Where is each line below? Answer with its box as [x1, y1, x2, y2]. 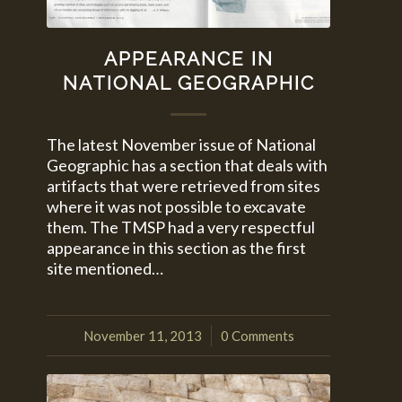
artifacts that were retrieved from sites [47, 175, 321, 196]
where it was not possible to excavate [47, 196, 307, 216]
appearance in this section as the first [47, 237, 307, 258]
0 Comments [220, 327, 294, 344]
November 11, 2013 [83, 327, 202, 344]
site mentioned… [47, 258, 164, 278]
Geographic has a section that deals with [47, 154, 328, 175]
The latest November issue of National [47, 134, 317, 154]
